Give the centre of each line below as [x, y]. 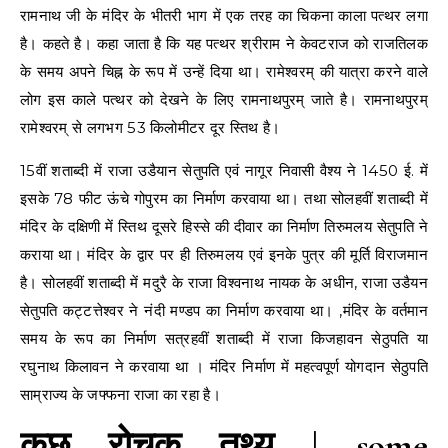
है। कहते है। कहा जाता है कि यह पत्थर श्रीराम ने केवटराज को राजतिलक [224, 43]
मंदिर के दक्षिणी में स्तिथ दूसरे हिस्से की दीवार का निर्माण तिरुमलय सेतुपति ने [224, 226]
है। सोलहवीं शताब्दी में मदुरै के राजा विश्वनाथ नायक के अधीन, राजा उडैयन [224, 282]
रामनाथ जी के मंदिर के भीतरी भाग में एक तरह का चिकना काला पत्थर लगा [224, 15]
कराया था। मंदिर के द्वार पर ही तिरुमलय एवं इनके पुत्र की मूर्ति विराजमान [224, 254]
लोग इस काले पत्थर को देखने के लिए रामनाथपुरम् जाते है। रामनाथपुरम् [224, 99]
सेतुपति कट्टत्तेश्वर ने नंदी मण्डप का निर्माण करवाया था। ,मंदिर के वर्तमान [224, 310]
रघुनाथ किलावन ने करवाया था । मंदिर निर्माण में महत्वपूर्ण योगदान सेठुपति [224, 366]
